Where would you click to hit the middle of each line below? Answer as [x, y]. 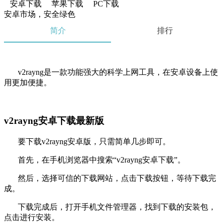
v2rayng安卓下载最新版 [54, 121]
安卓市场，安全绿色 [40, 14]
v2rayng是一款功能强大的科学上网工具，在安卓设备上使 [111, 72]
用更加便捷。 [28, 83]
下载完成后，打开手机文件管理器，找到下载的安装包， [110, 207]
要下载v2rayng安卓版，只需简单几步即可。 [87, 141]
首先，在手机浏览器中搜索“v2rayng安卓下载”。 [95, 160]
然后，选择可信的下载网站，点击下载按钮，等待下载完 [110, 178]
